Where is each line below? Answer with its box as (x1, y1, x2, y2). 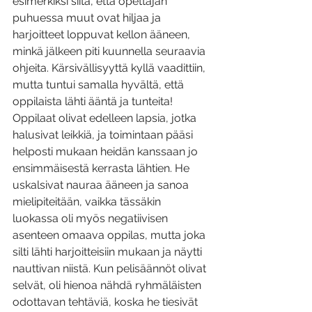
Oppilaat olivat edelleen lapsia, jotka (13, 111, 199, 125)
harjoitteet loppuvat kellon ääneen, (13, 28, 193, 42)
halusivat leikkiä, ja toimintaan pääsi (13, 128, 196, 142)
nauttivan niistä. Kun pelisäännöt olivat (13, 262, 209, 276)
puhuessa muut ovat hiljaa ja (13, 11, 164, 25)
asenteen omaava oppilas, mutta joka (13, 228, 208, 242)
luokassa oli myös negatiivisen (13, 212, 171, 226)
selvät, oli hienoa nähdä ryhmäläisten (13, 279, 204, 292)
